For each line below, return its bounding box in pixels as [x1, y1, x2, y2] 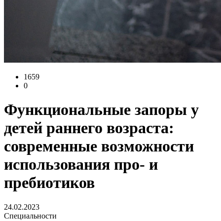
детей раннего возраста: [4, 119, 174, 137]
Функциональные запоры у [4, 101, 199, 119]
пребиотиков [4, 174, 95, 192]
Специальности [4, 211, 57, 220]
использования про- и [4, 155, 158, 174]
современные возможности [4, 137, 194, 155]
